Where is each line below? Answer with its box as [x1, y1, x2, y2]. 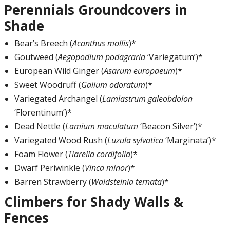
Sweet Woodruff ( [14, 79, 81, 91]
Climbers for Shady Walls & [4, 193, 183, 212]
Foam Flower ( [14, 148, 68, 160]
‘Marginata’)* [163, 135, 216, 146]
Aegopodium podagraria [57, 51, 145, 63]
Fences [4, 208, 49, 227]
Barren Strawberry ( [14, 176, 91, 188]
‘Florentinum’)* [14, 107, 72, 119]
